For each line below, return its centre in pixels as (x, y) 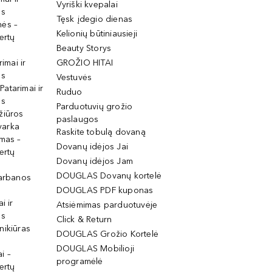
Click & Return (84, 219)
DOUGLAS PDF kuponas (105, 190)
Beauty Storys (84, 48)
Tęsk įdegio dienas (94, 19)
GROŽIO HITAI (84, 63)
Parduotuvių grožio (94, 107)
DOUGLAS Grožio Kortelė (107, 234)
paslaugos (77, 119)
